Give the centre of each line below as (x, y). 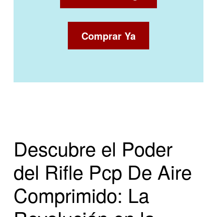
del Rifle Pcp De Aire (103, 171)
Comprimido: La (82, 195)
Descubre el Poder (93, 148)
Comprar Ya (108, 35)
